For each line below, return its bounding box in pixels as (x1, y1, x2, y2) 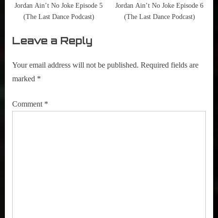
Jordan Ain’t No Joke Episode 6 (115, 1, 203, 9)
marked (12, 74, 37, 83)
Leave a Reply (12, 34, 92, 47)
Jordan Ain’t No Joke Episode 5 (15, 1, 103, 9)
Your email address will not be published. (12, 60, 139, 69)
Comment (12, 99, 44, 108)
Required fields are (141, 60, 199, 69)
